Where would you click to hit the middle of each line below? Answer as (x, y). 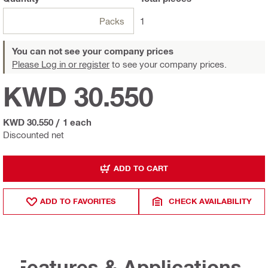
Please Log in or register (61, 64)
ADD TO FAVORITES (78, 201)
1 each (77, 122)
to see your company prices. (168, 64)
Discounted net (33, 134)
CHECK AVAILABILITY (211, 201)
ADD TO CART (141, 168)
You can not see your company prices (93, 51)
